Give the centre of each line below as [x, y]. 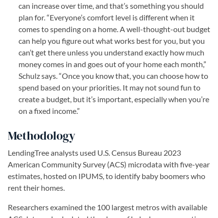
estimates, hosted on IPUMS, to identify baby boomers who [107, 176]
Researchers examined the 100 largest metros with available [108, 207]
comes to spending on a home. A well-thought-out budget [114, 29]
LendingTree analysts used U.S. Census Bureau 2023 [94, 152]
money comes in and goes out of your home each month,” [112, 64]
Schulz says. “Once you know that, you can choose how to [113, 75]
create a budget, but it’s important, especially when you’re [114, 99]
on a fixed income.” [49, 110]
